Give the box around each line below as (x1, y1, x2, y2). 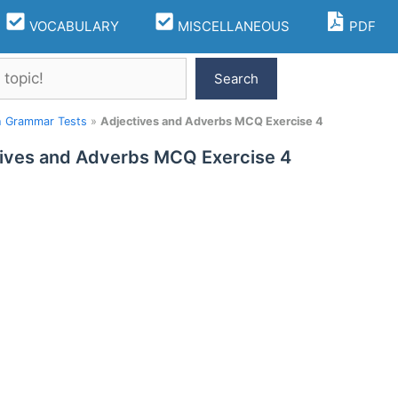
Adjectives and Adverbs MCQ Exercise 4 (100, 115, 323, 128)
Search (214, 69, 259, 87)
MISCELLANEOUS (174, 18, 290, 35)
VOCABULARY (25, 18, 119, 35)
